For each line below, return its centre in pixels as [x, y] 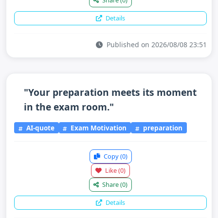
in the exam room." [69, 107]
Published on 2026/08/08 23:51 [156, 45]
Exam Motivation [98, 127]
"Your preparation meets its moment [110, 92]
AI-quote [39, 127]
